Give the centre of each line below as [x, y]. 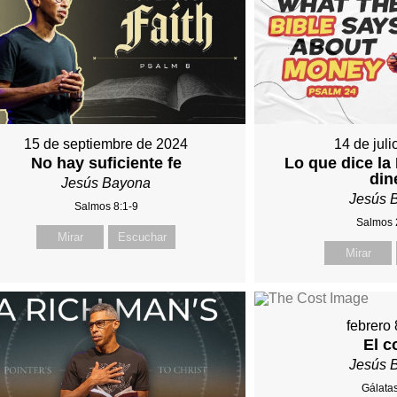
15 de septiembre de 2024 [106, 144]
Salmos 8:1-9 [106, 206]
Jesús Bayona [106, 183]
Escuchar [142, 237]
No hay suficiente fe [106, 163]
